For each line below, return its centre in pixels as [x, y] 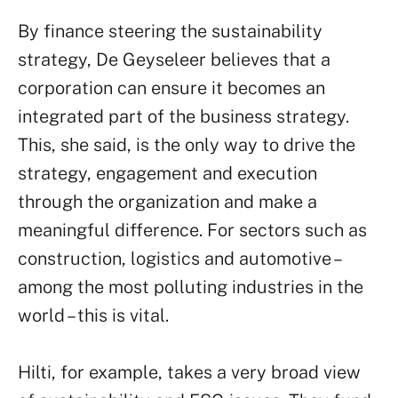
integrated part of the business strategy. [183, 116]
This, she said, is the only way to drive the [187, 145]
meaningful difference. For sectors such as [192, 230]
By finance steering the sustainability [170, 31]
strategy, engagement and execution [167, 173]
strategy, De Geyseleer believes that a [174, 60]
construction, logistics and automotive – [179, 259]
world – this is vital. [93, 315]
